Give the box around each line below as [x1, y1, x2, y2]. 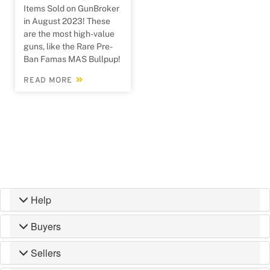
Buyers [31, 219, 61, 233]
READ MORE [24, 75, 76, 86]
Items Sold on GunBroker [24, 3, 119, 13]
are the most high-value [24, 28, 115, 39]
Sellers [31, 245, 61, 260]
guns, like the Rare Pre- [24, 41, 113, 51]
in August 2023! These [24, 16, 110, 26]
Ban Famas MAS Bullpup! [24, 54, 121, 64]
